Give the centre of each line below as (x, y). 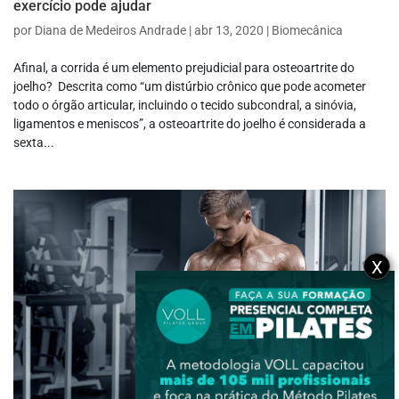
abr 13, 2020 (229, 31)
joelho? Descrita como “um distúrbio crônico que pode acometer (190, 87)
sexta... (34, 143)
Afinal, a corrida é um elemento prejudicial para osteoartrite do (184, 68)
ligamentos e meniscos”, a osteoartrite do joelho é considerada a (190, 124)
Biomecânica (307, 31)
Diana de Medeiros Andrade (110, 31)
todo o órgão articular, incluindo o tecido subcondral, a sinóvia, (185, 106)
